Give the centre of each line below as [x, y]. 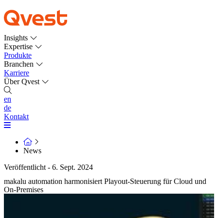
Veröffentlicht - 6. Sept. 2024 [48, 167]
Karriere [17, 73]
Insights [17, 38]
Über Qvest [23, 82]
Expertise [19, 46]
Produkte [18, 55]
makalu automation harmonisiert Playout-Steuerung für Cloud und [105, 181]
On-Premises [24, 189]
